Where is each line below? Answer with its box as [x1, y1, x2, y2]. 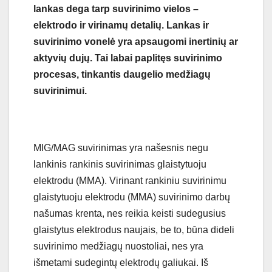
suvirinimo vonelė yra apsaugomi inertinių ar [33, 36, 238, 47]
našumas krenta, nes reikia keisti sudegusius [33, 208, 226, 219]
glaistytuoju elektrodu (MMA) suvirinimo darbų [33, 192, 230, 203]
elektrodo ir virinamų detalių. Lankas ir [33, 20, 209, 31]
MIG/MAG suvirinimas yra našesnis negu [33, 143, 208, 154]
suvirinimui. [33, 86, 87, 97]
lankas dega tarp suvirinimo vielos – [33, 4, 199, 15]
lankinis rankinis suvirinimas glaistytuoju [33, 159, 206, 170]
